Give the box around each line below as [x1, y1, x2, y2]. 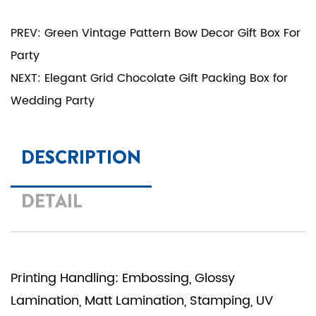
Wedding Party [11, 92, 95, 110]
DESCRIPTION [21, 145, 141, 171]
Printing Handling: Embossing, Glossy [11, 268, 235, 288]
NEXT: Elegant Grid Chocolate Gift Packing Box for [11, 69, 288, 87]
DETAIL [21, 188, 83, 214]
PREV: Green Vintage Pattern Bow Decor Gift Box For [11, 24, 300, 42]
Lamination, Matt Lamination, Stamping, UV [11, 291, 273, 311]
